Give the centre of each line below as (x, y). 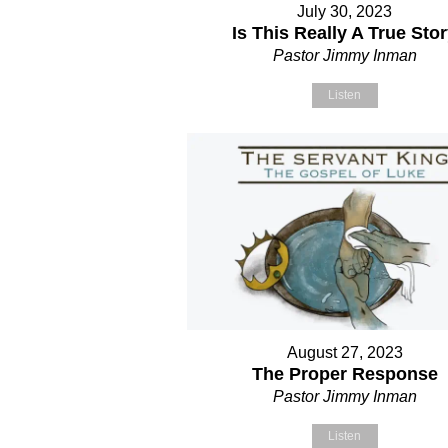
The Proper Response (344, 374)
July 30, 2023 (345, 12)
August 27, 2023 (344, 353)
